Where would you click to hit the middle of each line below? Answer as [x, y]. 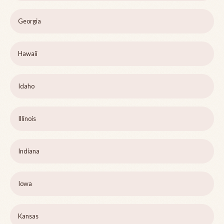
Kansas [28, 216]
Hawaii [28, 54]
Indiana [29, 151]
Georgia [29, 21]
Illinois [27, 119]
